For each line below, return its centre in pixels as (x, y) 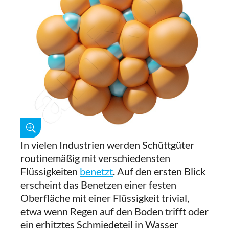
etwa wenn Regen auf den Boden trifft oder (114, 211)
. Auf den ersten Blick (159, 171)
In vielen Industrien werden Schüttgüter (107, 145)
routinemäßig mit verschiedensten (95, 158)
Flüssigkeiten (50, 171)
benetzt (96, 171)
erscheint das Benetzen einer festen (98, 185)
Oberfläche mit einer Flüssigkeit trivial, (105, 198)
